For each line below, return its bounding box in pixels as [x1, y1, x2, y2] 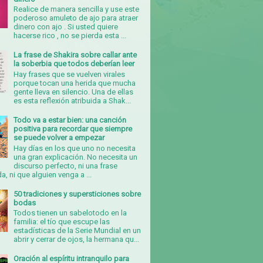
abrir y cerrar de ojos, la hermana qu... [14, 235, 140, 244]
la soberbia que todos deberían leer [14, 59, 135, 69]
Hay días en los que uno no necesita [14, 143, 136, 153]
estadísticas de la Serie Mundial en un [14, 226, 141, 235]
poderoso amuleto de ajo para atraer [14, 14, 139, 23]
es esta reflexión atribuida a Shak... [14, 96, 131, 105]
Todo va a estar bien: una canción [14, 115, 127, 124]
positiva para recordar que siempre [14, 124, 133, 133]
